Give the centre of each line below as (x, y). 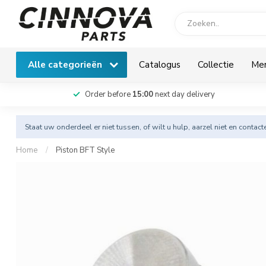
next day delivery (184, 94)
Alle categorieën (66, 64)
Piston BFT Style (85, 150)
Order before (108, 94)
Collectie (216, 64)
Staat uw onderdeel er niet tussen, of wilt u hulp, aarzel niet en (132, 127)
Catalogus (160, 64)
